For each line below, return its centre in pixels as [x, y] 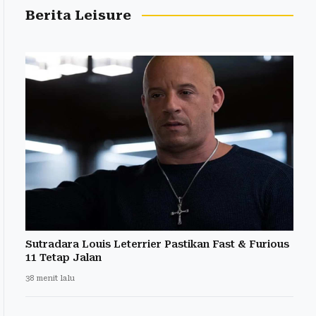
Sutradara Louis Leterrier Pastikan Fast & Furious [157, 244]
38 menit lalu [50, 279]
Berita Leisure [78, 15]
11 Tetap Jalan [63, 258]
